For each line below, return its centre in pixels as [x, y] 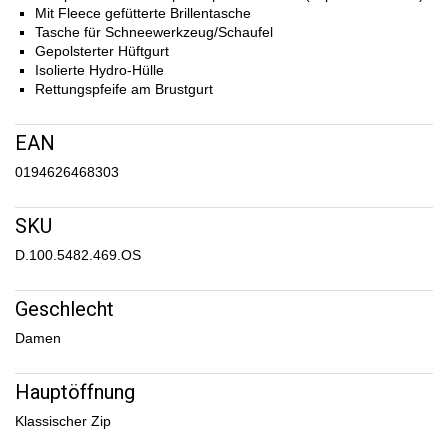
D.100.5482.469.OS [78, 255]
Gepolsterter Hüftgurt [102, 51]
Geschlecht [64, 309]
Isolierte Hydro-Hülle [99, 70]
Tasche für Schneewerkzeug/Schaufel [154, 32]
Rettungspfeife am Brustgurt [124, 89]
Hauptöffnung [75, 392]
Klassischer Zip [63, 421]
